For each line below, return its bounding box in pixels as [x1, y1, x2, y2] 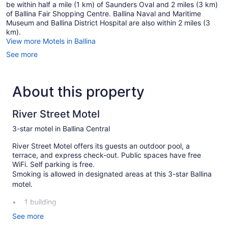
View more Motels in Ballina [6, 37, 96, 46]
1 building [24, 197, 56, 207]
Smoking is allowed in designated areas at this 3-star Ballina [12, 169, 212, 179]
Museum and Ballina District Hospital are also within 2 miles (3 [6, 18, 210, 27]
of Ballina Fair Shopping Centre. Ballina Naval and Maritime [6, 9, 201, 18]
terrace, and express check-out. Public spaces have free [12, 151, 201, 160]
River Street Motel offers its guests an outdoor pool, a [12, 141, 190, 151]
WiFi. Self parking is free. [12, 160, 95, 169]
